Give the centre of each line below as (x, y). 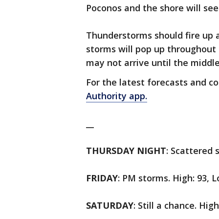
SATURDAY (110, 205)
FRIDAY (102, 178)
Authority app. (117, 96)
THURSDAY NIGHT (126, 151)
